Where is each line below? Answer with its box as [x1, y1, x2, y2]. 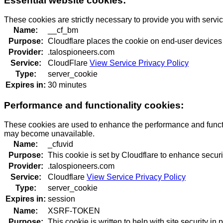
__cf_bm [48, 25, 78, 34]
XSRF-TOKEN [48, 207, 100, 216]
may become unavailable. [4, 129, 95, 138]
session [48, 195, 75, 204]
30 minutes [48, 80, 87, 89]
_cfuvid [48, 140, 73, 149]
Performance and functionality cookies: [4, 100, 184, 111]
